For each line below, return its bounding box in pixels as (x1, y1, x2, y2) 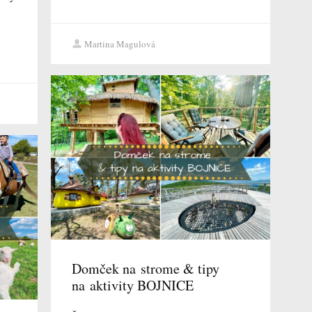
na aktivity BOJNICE (71, 276, 194, 295)
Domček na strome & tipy (71, 259, 219, 279)
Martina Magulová (84, 38, 155, 51)
